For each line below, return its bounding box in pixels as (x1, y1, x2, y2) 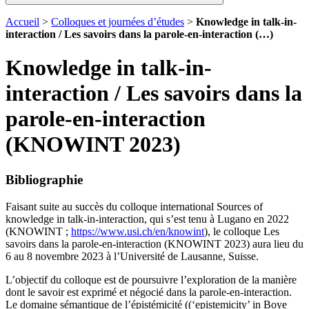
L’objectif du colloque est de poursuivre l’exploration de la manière (6, 273, 297, 286)
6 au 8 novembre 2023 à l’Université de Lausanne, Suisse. (6, 250, 259, 262)
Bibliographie (6, 172, 83, 187)
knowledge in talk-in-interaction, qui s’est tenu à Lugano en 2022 (6, 212, 289, 225)
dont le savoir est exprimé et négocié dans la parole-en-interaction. (6, 286, 292, 298)
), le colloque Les (204, 225, 279, 237)
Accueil (6, 16, 39, 28)
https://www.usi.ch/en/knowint (71, 225, 204, 237)
